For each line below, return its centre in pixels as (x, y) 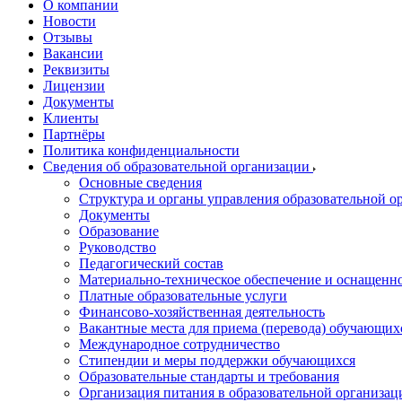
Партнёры (74, 134)
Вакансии (73, 53)
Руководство (118, 247)
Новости (70, 21)
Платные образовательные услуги (183, 296)
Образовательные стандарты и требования (209, 376)
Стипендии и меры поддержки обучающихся (217, 360)
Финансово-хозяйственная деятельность (202, 312)
